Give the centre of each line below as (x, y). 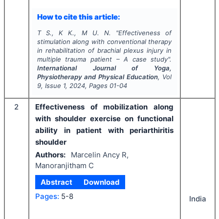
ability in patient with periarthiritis (104, 130)
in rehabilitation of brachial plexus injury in (104, 50)
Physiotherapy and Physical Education (97, 77)
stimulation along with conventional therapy (104, 41)
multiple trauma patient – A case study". (104, 59)
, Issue (52, 85)
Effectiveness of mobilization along (104, 107)
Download (101, 182)
